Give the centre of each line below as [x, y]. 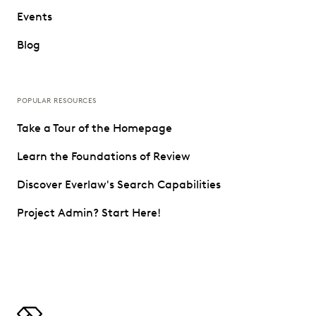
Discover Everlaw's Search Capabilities [119, 185]
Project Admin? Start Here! [89, 213]
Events [35, 17]
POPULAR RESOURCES [57, 101]
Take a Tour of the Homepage [95, 128]
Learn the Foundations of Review [104, 157]
